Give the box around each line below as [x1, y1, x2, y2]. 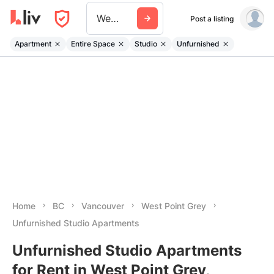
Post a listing [190, 13, 234, 23]
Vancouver [81, 201, 124, 211]
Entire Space [71, 39, 115, 48]
